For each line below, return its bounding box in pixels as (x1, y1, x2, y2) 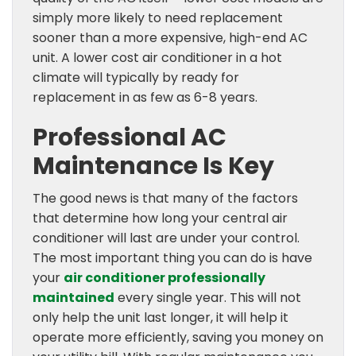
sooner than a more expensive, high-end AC (33, 29, 308, 47)
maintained (33, 288, 114, 307)
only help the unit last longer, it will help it (33, 308, 288, 327)
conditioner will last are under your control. (33, 229, 300, 247)
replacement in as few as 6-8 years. (33, 88, 257, 106)
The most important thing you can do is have (33, 249, 312, 267)
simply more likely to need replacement (33, 9, 283, 27)
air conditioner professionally (64, 269, 265, 287)
